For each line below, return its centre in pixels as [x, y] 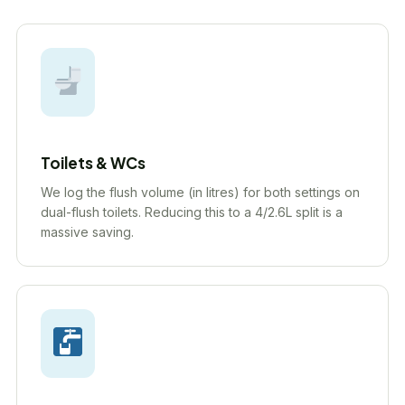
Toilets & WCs [93, 163]
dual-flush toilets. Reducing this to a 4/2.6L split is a [192, 212]
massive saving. [87, 232]
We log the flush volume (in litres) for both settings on [200, 192]
